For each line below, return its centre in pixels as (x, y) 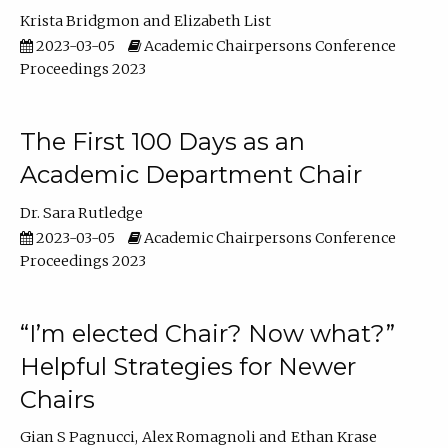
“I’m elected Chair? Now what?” (207, 333)
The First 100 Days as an (162, 142)
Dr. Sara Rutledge (81, 212)
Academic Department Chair (190, 175)
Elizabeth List (223, 21)
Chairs (57, 399)
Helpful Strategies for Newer (187, 366)
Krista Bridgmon (79, 21)
